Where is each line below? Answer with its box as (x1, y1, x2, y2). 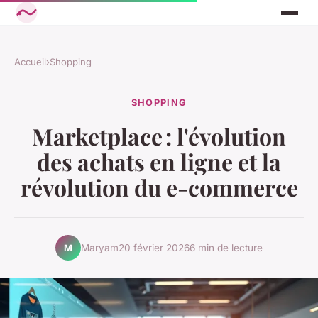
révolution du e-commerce (20, 172, 298, 203)
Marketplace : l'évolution (32, 121, 286, 152)
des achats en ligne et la (37, 146, 281, 177)
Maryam (81, 241, 119, 253)
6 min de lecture (190, 241, 263, 253)
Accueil (14, 56, 46, 68)
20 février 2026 (119, 241, 190, 253)
